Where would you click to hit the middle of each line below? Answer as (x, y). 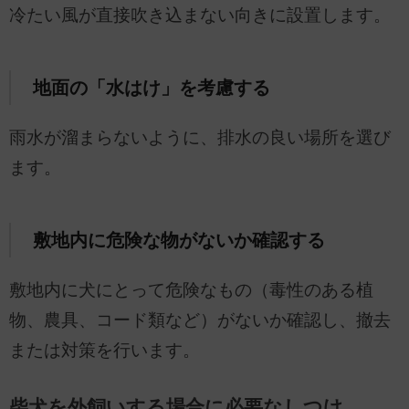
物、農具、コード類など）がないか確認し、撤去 (200, 320)
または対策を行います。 (105, 350)
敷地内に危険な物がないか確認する (178, 241)
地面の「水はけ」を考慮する (151, 88)
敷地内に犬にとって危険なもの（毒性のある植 (191, 289)
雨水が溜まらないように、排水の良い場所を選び (200, 138)
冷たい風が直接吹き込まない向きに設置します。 (200, 16)
